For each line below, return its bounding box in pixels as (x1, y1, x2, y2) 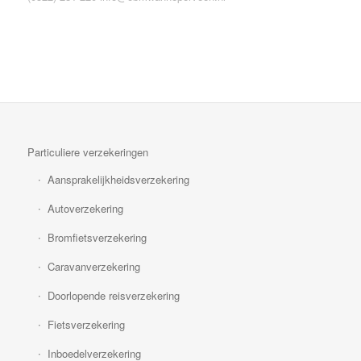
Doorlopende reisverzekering (47, 288, 180, 304)
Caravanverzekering (47, 259, 140, 275)
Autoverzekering (47, 201, 123, 217)
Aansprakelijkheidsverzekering (47, 172, 189, 188)
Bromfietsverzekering (47, 230, 147, 246)
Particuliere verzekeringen (27, 144, 148, 160)
